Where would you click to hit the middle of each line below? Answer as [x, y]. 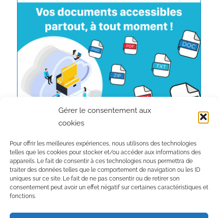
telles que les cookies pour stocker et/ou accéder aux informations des [105, 152]
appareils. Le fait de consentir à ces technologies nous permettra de [101, 161]
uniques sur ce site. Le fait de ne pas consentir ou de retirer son [95, 179]
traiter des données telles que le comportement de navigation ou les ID [105, 170]
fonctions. [23, 196]
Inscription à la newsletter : [63, 175]
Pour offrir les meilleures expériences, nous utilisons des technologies [103, 144]
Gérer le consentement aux [105, 110]
